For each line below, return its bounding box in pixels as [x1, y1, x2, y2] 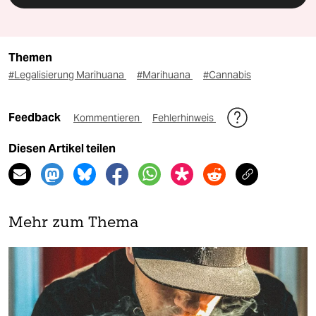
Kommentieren [73, 111, 142, 125]
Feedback [8, 111, 63, 125]
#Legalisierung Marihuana [8, 68, 126, 82]
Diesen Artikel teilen [8, 142, 116, 156]
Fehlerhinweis [152, 111, 216, 125]
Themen [8, 51, 52, 65]
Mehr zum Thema [8, 216, 139, 231]
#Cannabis [203, 68, 251, 82]
